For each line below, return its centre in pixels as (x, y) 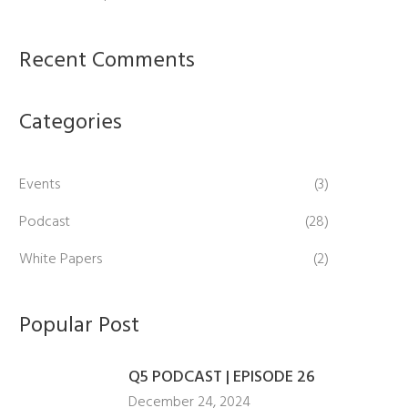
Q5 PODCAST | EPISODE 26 (222, 377)
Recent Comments (107, 61)
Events (40, 184)
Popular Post (79, 326)
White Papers (61, 259)
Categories (71, 122)
